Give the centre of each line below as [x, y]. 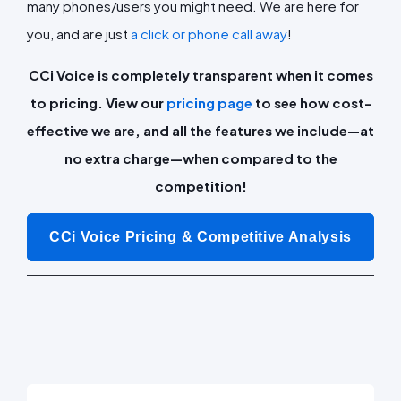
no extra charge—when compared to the [200, 158]
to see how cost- [311, 102]
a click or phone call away [209, 33]
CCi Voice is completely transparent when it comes [200, 74]
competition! [200, 185]
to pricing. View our [98, 102]
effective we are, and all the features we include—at [200, 130]
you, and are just [79, 33]
